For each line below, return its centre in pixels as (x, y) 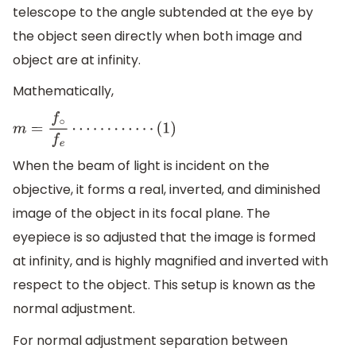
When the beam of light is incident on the (141, 166)
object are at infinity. (77, 60)
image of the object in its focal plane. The (141, 214)
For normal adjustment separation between (150, 341)
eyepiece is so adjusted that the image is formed (164, 238)
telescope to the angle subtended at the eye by (163, 12)
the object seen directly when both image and (157, 36)
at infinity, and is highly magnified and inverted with (170, 261)
